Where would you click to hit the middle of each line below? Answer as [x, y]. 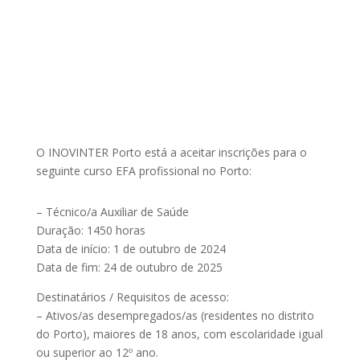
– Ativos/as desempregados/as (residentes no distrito [175, 315]
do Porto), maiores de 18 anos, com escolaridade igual [179, 334]
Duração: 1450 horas [90, 230]
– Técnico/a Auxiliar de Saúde [112, 212]
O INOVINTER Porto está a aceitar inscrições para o [171, 152]
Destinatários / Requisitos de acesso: [132, 297]
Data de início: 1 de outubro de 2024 [131, 249]
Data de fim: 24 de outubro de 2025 [129, 267]
